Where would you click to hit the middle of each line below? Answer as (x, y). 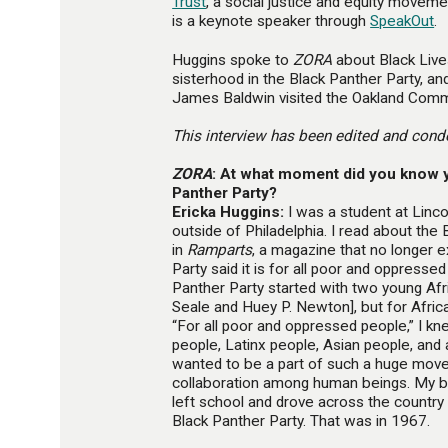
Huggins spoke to (233, 59)
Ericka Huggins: (230, 212)
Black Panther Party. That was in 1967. (301, 421)
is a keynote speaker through (271, 21)
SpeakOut (402, 21)
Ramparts (220, 250)
